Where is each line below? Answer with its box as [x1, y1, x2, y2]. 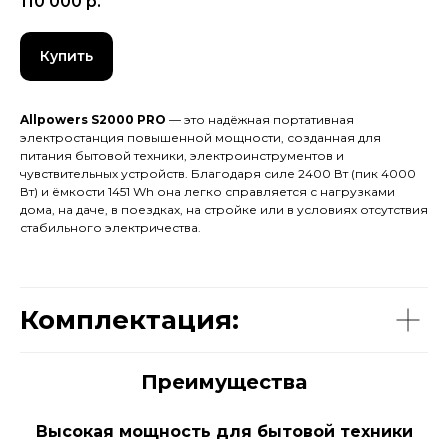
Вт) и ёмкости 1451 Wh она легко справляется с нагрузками [20, 184, 395, 200]
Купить [40, 47, 93, 66]
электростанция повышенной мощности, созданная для [20, 130, 381, 146]
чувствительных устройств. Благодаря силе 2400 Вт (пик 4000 [20, 166, 416, 182]
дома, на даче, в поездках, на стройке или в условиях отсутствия [20, 202, 428, 218]
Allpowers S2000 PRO [20, 112, 166, 128]
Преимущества [141, 370, 307, 395]
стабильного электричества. [20, 220, 201, 236]
